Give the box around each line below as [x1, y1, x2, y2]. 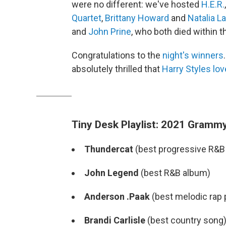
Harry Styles [162, 64, 211, 74]
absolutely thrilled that [72, 64, 162, 74]
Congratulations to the [72, 50, 162, 61]
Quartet [72, 13, 101, 23]
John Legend [84, 167, 141, 178]
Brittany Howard [105, 13, 169, 23]
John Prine [88, 26, 131, 37]
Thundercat [84, 144, 135, 154]
